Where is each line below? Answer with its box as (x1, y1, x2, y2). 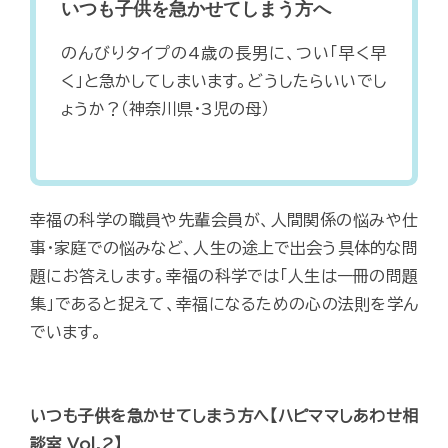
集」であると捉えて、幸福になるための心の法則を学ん (30, 296, 418, 313)
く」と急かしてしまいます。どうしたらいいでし (61, 73, 387, 90)
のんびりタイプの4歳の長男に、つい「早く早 (61, 45, 387, 62)
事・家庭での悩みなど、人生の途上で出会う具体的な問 (30, 240, 418, 257)
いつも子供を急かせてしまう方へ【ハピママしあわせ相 (30, 408, 418, 425)
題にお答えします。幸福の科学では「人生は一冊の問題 (30, 268, 418, 285)
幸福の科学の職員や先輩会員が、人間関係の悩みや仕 (30, 212, 418, 229)
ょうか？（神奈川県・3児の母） (61, 101, 270, 118)
